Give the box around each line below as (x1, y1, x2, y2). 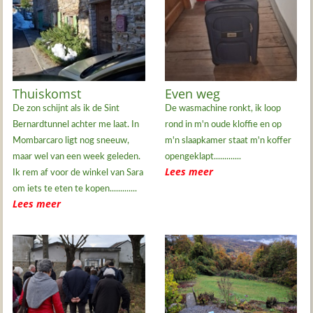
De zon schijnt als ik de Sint (13, 103, 120, 113)
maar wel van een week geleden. (13, 152, 141, 161)
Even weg (164, 85, 220, 102)
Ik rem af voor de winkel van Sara (13, 168, 144, 177)
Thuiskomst (13, 85, 82, 102)
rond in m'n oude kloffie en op (164, 119, 282, 129)
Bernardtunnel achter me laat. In (13, 119, 140, 129)
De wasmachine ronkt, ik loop (164, 103, 281, 113)
